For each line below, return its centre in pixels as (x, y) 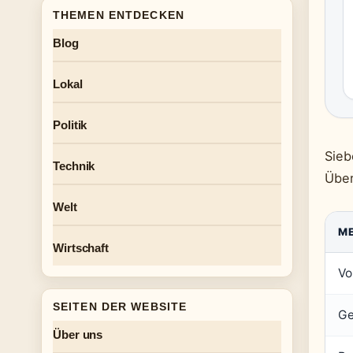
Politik (70, 125)
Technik (74, 166)
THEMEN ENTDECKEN (119, 15)
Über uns (78, 334)
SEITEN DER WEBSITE (120, 307)
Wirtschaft (81, 248)
